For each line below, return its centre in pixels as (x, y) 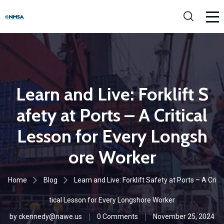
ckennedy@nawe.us (50, 216)
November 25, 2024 (184, 216)
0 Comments (117, 216)
